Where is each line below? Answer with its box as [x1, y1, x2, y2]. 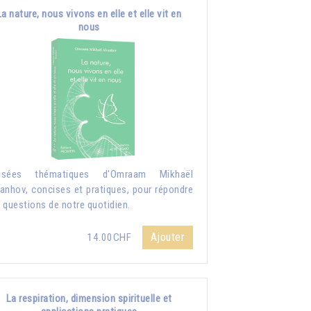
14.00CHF [87, 230, 134, 244]
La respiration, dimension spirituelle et [6, 292, 172, 305]
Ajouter [150, 230, 185, 244]
